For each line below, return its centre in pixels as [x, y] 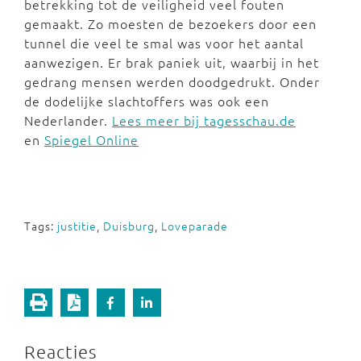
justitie [77, 226]
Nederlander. [68, 120]
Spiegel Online [91, 139]
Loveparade [195, 226]
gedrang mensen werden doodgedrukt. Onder [172, 81]
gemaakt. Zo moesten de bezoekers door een [170, 23]
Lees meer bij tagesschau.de [204, 120]
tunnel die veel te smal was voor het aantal [164, 43]
